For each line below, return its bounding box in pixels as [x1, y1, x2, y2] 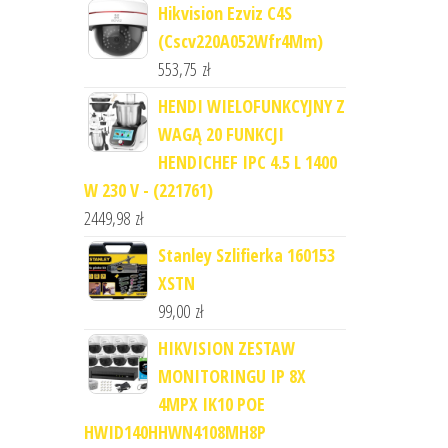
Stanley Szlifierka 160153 [157, 243, 335, 267]
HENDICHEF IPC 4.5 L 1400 [157, 150, 337, 174]
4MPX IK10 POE [157, 392, 265, 416]
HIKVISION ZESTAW [157, 336, 295, 360]
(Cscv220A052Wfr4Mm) [157, 29, 323, 53]
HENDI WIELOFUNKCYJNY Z [157, 94, 345, 118]
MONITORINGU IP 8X [157, 364, 306, 388]
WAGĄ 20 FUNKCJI [157, 122, 284, 146]
